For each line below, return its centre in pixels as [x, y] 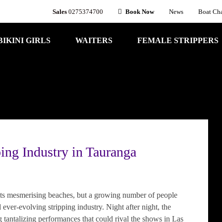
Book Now [140, 12]
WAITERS [94, 40]
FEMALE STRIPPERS [178, 40]
